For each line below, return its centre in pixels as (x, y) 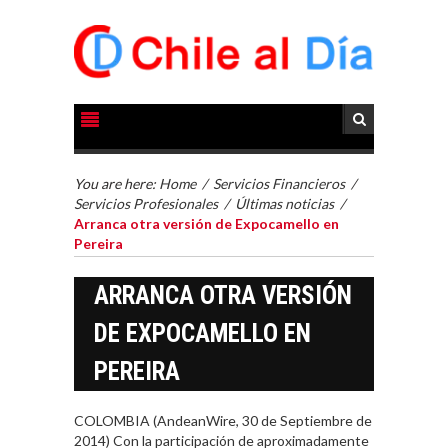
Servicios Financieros (279, 184)
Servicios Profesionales (146, 204)
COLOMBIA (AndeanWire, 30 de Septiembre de (223, 421)
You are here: (116, 184)
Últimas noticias (284, 204)
